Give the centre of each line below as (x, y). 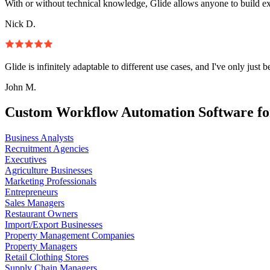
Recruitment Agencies (47, 149)
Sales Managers (35, 203)
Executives (26, 160)
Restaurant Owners (41, 214)
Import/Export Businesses (54, 225)
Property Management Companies (70, 236)
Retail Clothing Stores (47, 257)
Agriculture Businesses (49, 171)
